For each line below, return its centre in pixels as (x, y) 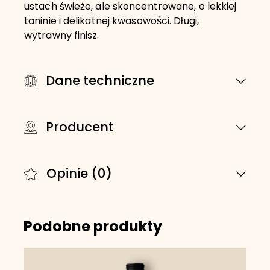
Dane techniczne (100, 82)
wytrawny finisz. (62, 36)
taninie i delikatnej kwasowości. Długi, (111, 22)
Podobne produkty (93, 228)
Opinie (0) (79, 175)
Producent (80, 128)
